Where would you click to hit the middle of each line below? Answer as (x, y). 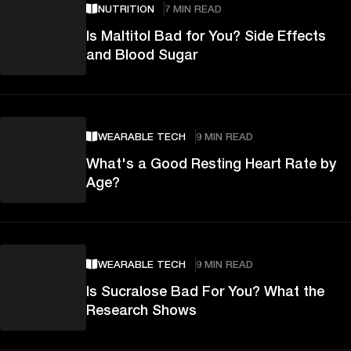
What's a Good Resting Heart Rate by (211, 163)
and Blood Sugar (142, 54)
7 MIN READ (193, 8)
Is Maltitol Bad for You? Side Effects (206, 35)
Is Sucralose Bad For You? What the (205, 290)
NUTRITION (126, 8)
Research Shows (141, 309)
